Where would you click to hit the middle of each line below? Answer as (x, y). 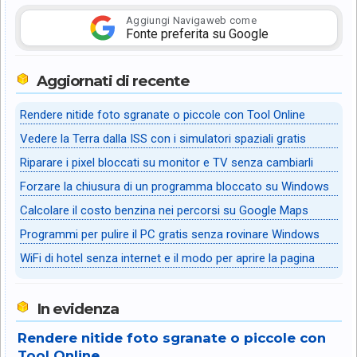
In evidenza (78, 309)
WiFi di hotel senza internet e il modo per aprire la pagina (167, 259)
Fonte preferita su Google (197, 33)
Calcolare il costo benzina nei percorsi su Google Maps (164, 211)
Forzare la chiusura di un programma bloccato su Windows (175, 187)
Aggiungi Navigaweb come (191, 20)
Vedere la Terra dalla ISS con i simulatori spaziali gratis (163, 139)
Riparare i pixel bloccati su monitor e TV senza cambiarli (167, 163)
